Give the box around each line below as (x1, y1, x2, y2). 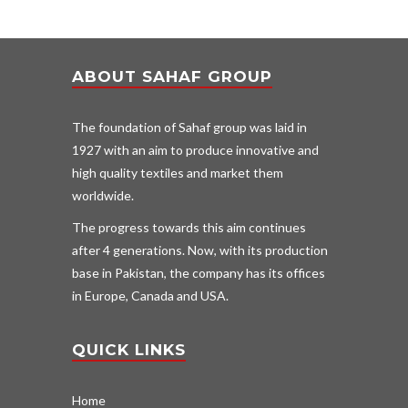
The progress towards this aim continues (72, 219, 306, 235)
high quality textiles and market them (72, 164, 283, 180)
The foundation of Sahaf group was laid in (72, 118, 307, 135)
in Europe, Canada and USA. (72, 287, 229, 303)
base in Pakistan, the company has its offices (72, 264, 325, 280)
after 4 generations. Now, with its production (72, 241, 328, 258)
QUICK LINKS (72, 340, 186, 359)
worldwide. (72, 187, 134, 203)
